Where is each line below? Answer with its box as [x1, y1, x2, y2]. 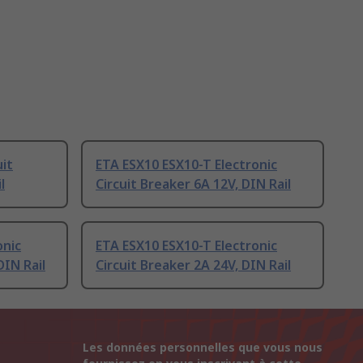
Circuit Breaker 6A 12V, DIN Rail [96, 175, 291, 194]
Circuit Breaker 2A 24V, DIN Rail [96, 256, 291, 275]
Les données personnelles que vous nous [83, 340, 322, 356]
